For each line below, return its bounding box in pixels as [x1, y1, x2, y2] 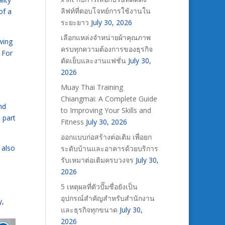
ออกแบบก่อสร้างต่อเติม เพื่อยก [60, 132, 152, 142]
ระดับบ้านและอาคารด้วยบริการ [60, 144, 158, 153]
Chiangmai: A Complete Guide [60, 94, 157, 103]
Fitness [60, 117, 84, 127]
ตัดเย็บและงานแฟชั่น [60, 56, 126, 65]
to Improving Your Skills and [60, 105, 151, 115]
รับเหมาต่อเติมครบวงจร [60, 155, 134, 165]
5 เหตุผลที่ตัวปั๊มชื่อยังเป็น [60, 182, 138, 191]
